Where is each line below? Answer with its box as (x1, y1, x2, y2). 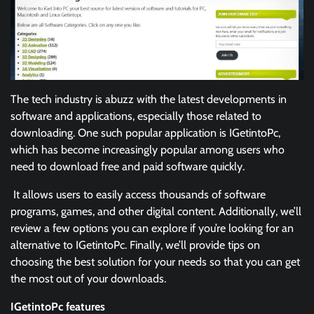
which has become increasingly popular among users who (11, 142, 285, 156)
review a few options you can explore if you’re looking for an (11, 221, 294, 235)
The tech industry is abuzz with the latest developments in (11, 92, 287, 106)
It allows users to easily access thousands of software (11, 187, 266, 201)
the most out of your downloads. (11, 271, 166, 285)
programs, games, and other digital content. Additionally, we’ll (11, 204, 301, 218)
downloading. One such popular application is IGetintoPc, (11, 125, 280, 139)
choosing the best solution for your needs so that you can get (11, 254, 300, 268)
